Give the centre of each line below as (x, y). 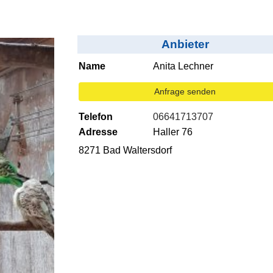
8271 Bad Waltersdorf (125, 151)
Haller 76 (173, 132)
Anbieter (185, 44)
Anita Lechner (183, 66)
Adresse (98, 132)
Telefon (95, 117)
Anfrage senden (185, 92)
